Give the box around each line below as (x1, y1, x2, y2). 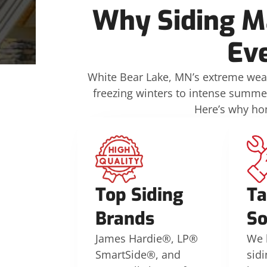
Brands (95, 207, 154, 231)
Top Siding (95, 183, 184, 207)
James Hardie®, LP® (95, 231, 198, 246)
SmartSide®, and (95, 247, 181, 262)
